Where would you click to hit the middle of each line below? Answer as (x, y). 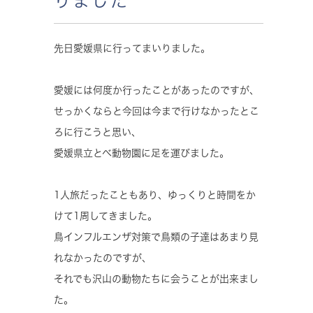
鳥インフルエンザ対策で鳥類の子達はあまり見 (156, 236)
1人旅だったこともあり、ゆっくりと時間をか (155, 195)
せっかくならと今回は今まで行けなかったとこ (156, 111)
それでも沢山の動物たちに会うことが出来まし (156, 278)
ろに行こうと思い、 (97, 132)
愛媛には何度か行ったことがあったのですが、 (156, 90)
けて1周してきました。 (105, 216)
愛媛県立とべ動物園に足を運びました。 (141, 153)
